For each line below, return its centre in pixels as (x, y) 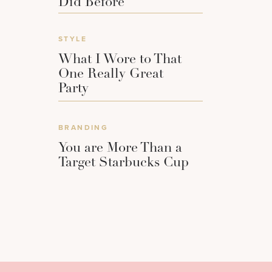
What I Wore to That (120, 60)
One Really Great (111, 75)
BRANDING (83, 128)
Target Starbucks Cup (124, 163)
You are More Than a (120, 149)
